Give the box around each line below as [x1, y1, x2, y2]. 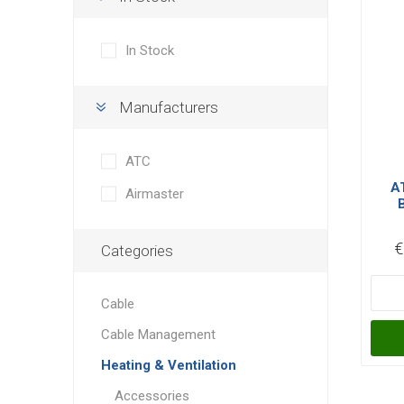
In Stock [124, 42, 174, 60]
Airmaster [124, 186, 184, 203]
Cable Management [100, 326, 216, 344]
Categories [100, 242, 173, 261]
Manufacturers [118, 98, 218, 117]
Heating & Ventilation [100, 357, 236, 374]
